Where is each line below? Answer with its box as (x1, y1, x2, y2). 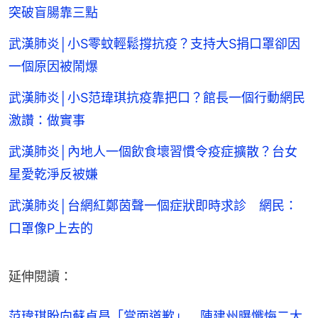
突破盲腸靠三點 (9, 4, 98, 20)
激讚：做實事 (9, 112, 85, 128)
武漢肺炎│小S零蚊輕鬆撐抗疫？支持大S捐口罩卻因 (9, 35, 300, 51)
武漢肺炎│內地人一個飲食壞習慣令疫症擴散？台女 (9, 143, 297, 159)
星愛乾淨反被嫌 (9, 166, 98, 182)
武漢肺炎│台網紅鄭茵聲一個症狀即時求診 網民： (9, 197, 297, 213)
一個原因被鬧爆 (9, 58, 98, 74)
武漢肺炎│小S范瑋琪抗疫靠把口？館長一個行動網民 (9, 89, 305, 105)
